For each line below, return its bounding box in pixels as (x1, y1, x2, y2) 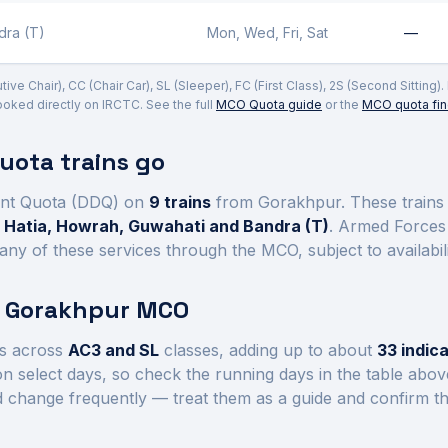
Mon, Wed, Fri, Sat (207, 24, 328, 41)
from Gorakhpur (211, 192, 341, 212)
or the (325, 97, 362, 112)
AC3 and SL (68, 340, 159, 360)
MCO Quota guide (216, 97, 322, 112)
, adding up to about (219, 340, 372, 360)
